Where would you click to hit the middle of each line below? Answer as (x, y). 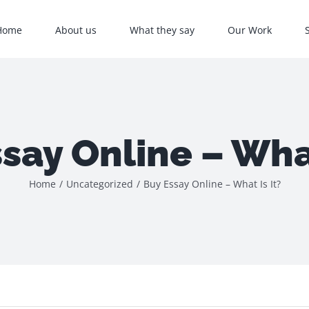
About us (76, 30)
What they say (162, 30)
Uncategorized (99, 183)
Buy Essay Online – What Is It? (212, 183)
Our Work (250, 30)
